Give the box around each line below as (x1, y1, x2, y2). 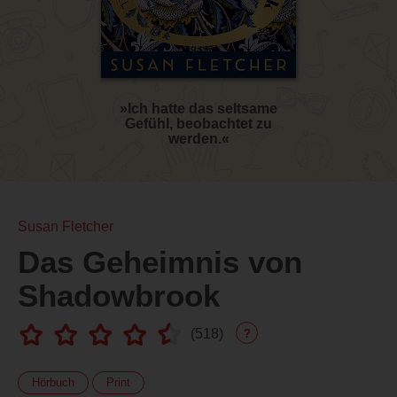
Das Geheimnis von (18, 245, 302, 280)
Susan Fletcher (18, 219, 113, 235)
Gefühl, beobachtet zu (125, 116, 272, 132)
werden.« (167, 131, 230, 147)
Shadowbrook (18, 278, 220, 314)
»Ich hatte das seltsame (120, 101, 277, 117)
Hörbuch (32, 376, 74, 390)
